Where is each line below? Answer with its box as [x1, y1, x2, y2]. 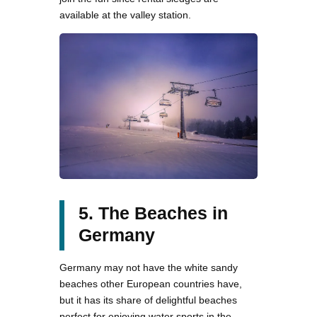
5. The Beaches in [79, 203, 228, 224]
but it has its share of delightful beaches [59, 294, 237, 306]
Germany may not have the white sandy [59, 262, 238, 274]
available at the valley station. [59, 8, 191, 21]
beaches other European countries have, [59, 278, 242, 290]
